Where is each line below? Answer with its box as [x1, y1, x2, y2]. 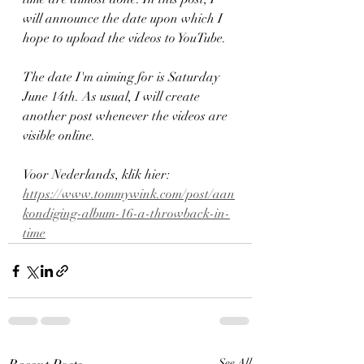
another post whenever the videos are [23, 108, 231, 124]
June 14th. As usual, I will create [23, 89, 203, 105]
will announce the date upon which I [23, 11, 226, 27]
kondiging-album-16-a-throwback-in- [23, 206, 230, 222]
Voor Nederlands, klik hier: [23, 167, 173, 183]
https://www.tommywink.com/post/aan [23, 186, 235, 202]
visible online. [23, 128, 95, 144]
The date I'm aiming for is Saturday [23, 69, 223, 85]
